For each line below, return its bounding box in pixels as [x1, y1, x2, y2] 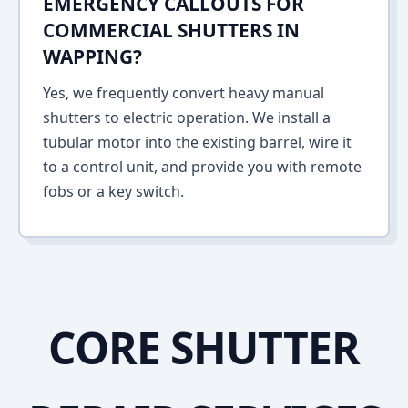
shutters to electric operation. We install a [43, 107, 331, 127]
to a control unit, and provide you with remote [43, 157, 362, 177]
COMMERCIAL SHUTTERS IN [43, 17, 300, 43]
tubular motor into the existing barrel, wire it [43, 132, 352, 152]
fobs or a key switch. [43, 181, 184, 201]
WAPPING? [43, 44, 142, 69]
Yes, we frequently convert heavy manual [43, 83, 324, 103]
